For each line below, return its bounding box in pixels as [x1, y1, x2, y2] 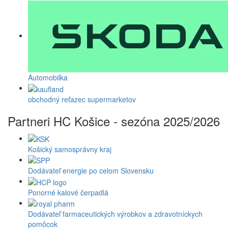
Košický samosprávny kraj [28, 144, 111, 154]
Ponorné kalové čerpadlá [28, 187, 108, 197]
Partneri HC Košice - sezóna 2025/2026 [8, 111, 220, 130]
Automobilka [28, 72, 68, 83]
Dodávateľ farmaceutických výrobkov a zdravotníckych [28, 208, 203, 219]
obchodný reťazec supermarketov [28, 94, 136, 104]
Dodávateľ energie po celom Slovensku [28, 165, 154, 176]
